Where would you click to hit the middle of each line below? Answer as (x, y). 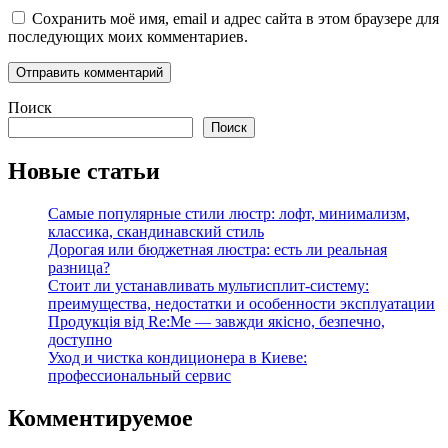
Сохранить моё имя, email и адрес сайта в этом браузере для (235, 19)
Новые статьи (84, 171)
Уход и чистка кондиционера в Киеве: (177, 358)
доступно (80, 340)
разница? (79, 268)
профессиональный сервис (139, 376)
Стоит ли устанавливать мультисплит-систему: (208, 286)
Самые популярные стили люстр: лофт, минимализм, (229, 214)
